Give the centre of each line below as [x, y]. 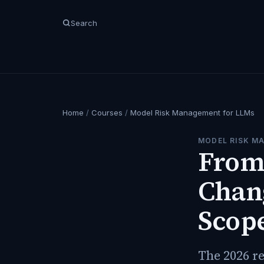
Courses [107, 113]
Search [84, 23]
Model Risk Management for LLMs [192, 113]
